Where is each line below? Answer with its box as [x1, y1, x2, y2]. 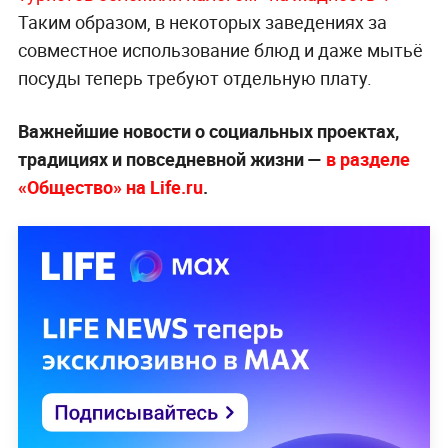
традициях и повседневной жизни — [17, 147, 322, 172]
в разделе [321, 147, 410, 172]
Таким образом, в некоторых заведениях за [17, 10, 387, 35]
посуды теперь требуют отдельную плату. [17, 66, 372, 91]
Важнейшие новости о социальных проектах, [17, 119, 399, 144]
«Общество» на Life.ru [17, 175, 203, 200]
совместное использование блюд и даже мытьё [17, 38, 423, 63]
